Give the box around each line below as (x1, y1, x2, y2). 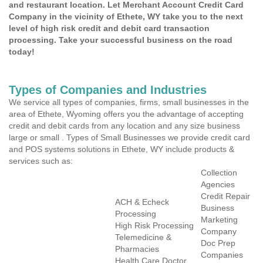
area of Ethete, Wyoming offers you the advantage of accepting (9, 109, 244, 119)
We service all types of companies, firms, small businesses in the (9, 97, 249, 107)
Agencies (201, 180, 235, 189)
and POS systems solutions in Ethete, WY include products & (9, 144, 234, 154)
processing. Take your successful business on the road (9, 35, 232, 45)
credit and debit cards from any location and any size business (9, 121, 240, 130)
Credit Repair (201, 191, 250, 201)
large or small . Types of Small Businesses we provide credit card (9, 133, 250, 142)
